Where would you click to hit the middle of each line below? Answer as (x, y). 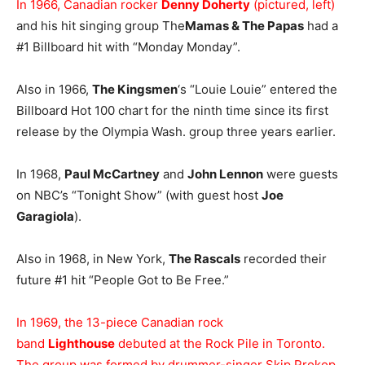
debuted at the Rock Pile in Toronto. (220, 343)
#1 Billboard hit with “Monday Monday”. (128, 47)
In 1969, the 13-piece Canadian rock (120, 322)
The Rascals (204, 259)
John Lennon (225, 174)
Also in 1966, (54, 89)
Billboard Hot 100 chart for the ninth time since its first (172, 110)
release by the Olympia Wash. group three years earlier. (176, 132)
